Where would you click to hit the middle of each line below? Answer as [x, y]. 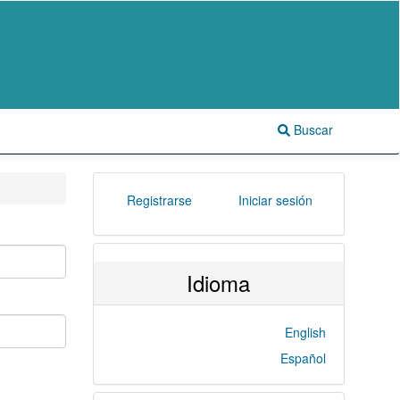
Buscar [312, 129]
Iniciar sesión [275, 200]
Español [303, 358]
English [305, 332]
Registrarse [159, 200]
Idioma [219, 283]
